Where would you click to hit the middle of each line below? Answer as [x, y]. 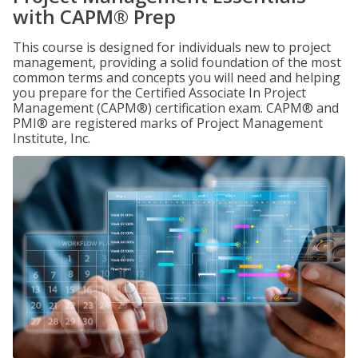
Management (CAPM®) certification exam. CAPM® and [176, 108]
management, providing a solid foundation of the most [177, 62]
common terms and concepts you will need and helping [177, 78]
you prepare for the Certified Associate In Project [159, 93]
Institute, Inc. [52, 138]
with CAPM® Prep [94, 16]
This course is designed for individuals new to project [172, 47]
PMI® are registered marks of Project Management [168, 123]
